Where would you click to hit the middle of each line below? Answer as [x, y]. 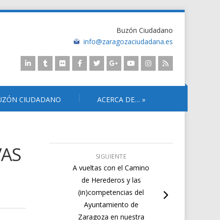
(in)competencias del [111, 192]
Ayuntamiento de [111, 205]
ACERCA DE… [119, 99]
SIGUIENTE [111, 156]
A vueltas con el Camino [111, 168]
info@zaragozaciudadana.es [128, 41]
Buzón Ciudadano [145, 30]
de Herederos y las [111, 180]
